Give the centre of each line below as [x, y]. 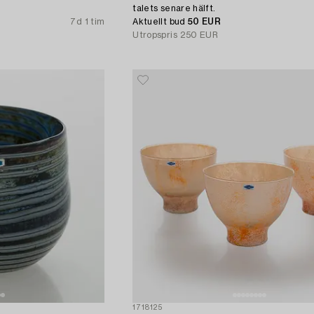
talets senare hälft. [174, 8]
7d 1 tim [88, 21]
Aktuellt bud [161, 21]
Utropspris [155, 35]
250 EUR [199, 35]
